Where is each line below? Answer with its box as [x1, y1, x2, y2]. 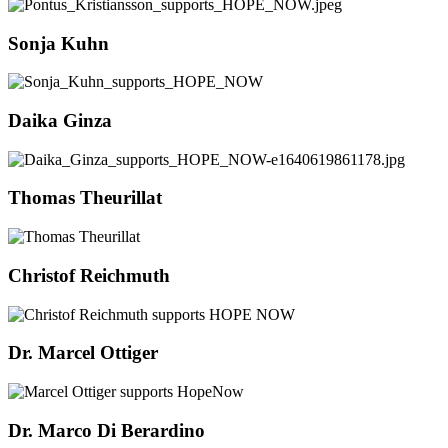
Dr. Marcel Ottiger [8, 342, 158, 364]
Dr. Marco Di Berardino [8, 419, 205, 441]
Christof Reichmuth [8, 264, 170, 286]
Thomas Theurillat [8, 187, 162, 209]
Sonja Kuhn [8, 32, 109, 54]
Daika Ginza [8, 109, 112, 131]
